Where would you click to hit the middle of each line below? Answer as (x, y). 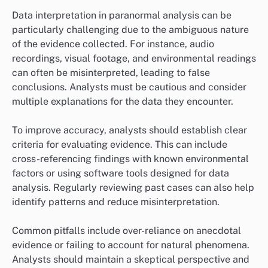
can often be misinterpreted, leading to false (111, 72)
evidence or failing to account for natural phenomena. (131, 245)
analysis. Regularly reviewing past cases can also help (133, 188)
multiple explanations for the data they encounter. (123, 101)
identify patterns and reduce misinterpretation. (116, 202)
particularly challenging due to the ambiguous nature (130, 29)
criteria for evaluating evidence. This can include (120, 145)
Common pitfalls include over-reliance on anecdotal (127, 231)
